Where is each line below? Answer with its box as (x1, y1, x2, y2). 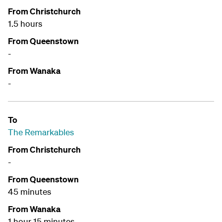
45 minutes (8, 186, 53, 197)
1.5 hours (8, 18, 44, 29)
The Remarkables (8, 127, 74, 138)
